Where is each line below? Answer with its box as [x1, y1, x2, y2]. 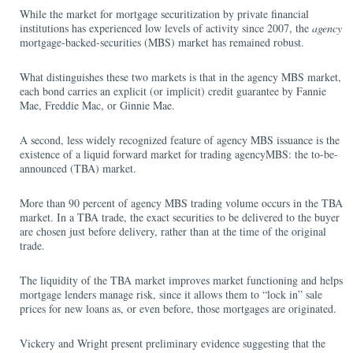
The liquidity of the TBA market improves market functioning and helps [20, 273, 343, 288]
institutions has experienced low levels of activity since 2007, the [20, 20, 312, 35]
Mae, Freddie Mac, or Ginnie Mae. [20, 98, 175, 113]
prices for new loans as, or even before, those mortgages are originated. [20, 301, 336, 316]
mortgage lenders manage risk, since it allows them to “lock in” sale [20, 287, 322, 302]
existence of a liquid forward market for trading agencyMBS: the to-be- [20, 147, 338, 162]
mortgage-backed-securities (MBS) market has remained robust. [20, 35, 304, 50]
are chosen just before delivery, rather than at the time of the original [20, 224, 326, 239]
